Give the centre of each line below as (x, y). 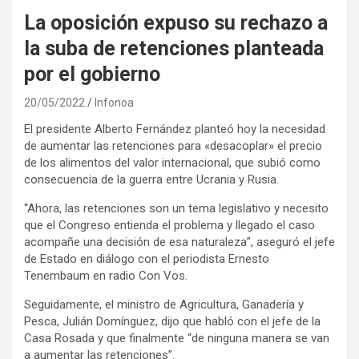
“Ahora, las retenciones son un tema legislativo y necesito (176, 208)
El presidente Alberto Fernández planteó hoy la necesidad (175, 129)
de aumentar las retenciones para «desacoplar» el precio (173, 145)
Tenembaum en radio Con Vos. (106, 275)
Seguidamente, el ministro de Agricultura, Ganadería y (164, 304)
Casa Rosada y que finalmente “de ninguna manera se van (177, 338)
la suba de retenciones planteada (174, 48)
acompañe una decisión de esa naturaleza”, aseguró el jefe (179, 242)
